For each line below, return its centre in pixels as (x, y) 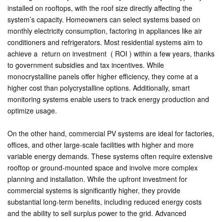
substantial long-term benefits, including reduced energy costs (105, 202)
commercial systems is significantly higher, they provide (94, 190)
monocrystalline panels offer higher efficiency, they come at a (103, 76)
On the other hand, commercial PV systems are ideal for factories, (111, 133)
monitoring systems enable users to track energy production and (108, 99)
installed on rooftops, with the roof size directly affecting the (100, 8)
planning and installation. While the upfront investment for (97, 179)
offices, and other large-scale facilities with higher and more (101, 145)
